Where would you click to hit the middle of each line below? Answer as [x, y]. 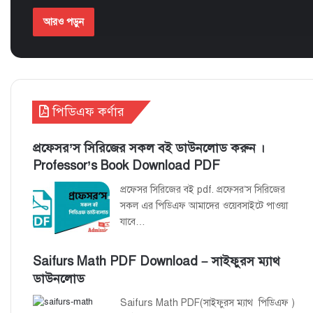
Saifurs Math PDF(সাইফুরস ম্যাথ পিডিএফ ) [208, 303]
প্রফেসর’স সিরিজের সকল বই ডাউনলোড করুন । [149, 148]
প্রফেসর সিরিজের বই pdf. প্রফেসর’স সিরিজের [203, 189]
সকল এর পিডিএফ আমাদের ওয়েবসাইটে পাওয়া [204, 205]
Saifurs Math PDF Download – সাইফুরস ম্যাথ [156, 261]
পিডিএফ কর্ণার [87, 111]
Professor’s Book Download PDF [126, 165]
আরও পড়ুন [64, 22]
